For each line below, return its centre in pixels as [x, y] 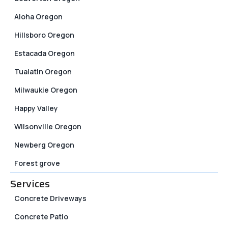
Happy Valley [36, 108]
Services [30, 184]
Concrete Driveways [50, 198]
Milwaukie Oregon [46, 90]
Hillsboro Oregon [44, 35]
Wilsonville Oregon [48, 127]
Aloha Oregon [38, 17]
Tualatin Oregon [43, 72]
